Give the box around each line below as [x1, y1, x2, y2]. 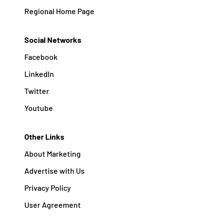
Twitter [24, 86, 49, 95]
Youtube [24, 103, 53, 112]
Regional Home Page [24, 6, 94, 16]
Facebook [24, 52, 57, 61]
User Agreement [24, 200, 81, 209]
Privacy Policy [24, 182, 71, 192]
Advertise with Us [24, 165, 85, 175]
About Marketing [24, 148, 81, 158]
